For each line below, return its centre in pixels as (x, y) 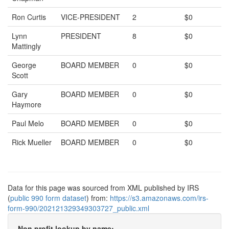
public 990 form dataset (48, 198)
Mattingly (26, 46)
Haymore (27, 104)
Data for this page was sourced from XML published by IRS (103, 188)
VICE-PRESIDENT (90, 17)
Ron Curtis (29, 17)
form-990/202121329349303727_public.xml (78, 208)
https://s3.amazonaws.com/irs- (159, 198)
